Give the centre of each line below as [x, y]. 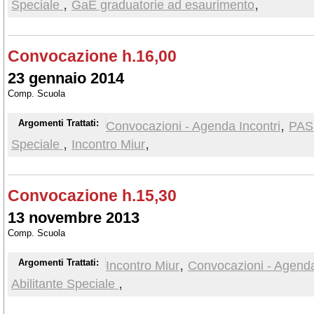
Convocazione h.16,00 [92, 56]
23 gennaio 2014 [66, 78]
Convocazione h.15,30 [92, 196]
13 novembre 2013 [74, 218]
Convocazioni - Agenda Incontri [193, 126]
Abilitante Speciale [65, 284]
